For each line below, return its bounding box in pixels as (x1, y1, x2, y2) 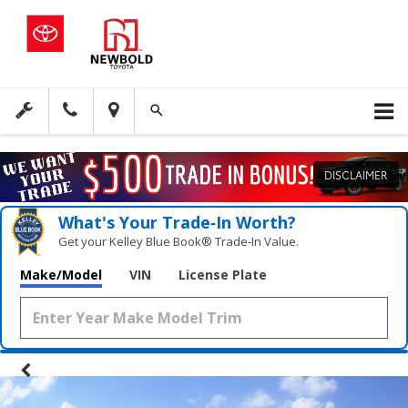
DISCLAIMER (324, 167, 388, 183)
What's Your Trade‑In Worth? (58, 211, 297, 233)
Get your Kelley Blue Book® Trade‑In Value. (58, 233, 300, 250)
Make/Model (20, 266, 102, 283)
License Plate (178, 266, 267, 283)
